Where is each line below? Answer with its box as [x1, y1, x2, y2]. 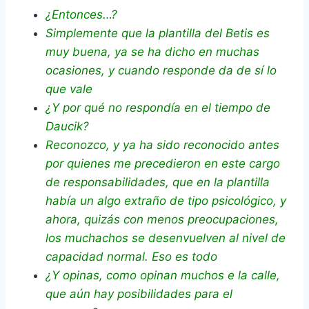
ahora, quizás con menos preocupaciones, [46, 212, 279, 227]
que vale [46, 82, 92, 97]
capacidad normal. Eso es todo [46, 250, 217, 264]
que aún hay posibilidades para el [46, 287, 232, 301]
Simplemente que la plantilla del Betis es [46, 26, 270, 41]
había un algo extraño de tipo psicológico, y [46, 194, 286, 208]
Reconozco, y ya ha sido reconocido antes [46, 138, 279, 152]
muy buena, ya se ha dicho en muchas [46, 45, 259, 59]
